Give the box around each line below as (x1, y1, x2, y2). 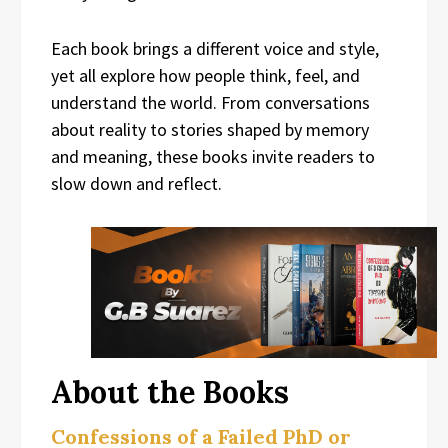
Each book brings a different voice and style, (51, 36, 379, 60)
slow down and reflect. (51, 171, 222, 195)
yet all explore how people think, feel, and (51, 63, 360, 87)
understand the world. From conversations (51, 90, 370, 114)
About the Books (51, 373, 289, 412)
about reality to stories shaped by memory (51, 117, 369, 141)
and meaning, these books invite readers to (51, 144, 375, 168)
